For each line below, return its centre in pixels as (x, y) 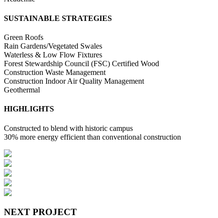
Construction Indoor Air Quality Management (74, 81)
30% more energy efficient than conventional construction (92, 137)
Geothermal (22, 90)
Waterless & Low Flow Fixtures (53, 55)
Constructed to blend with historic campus (68, 128)
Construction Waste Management (55, 72)
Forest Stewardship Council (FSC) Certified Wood (82, 64)
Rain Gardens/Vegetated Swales (53, 46)
